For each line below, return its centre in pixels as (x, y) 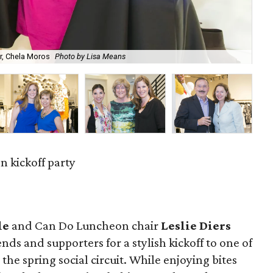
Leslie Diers (196, 225)
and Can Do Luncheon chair (85, 225)
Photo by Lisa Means (90, 57)
